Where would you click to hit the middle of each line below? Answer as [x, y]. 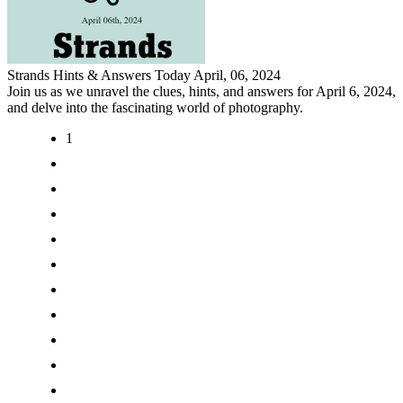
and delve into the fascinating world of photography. [155, 107]
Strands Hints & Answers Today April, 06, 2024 [144, 75]
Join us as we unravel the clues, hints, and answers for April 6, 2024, [201, 91]
